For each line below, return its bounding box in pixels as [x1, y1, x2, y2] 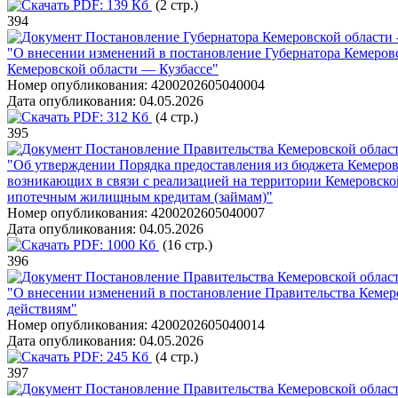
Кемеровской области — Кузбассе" [7, 61, 219, 76]
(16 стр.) [159, 237, 212, 252]
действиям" [7, 301, 77, 316]
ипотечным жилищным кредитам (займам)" [7, 189, 273, 204]
